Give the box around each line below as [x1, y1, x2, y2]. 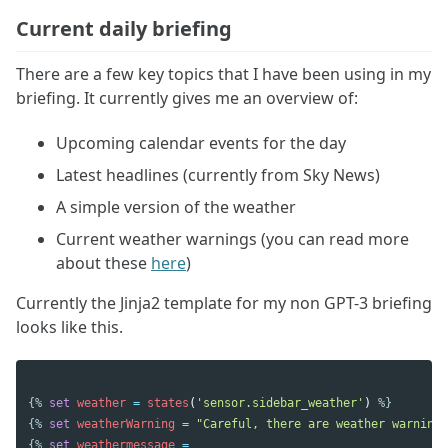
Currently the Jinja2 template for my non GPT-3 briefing [16, 291, 432, 314]
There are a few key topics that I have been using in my [16, 63, 431, 85]
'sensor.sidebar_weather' [196, 395, 364, 410]
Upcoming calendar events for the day [56, 131, 346, 154]
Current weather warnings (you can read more [56, 227, 409, 250]
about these [56, 251, 151, 274]
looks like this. [16, 315, 123, 338]
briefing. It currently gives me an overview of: [16, 87, 358, 109]
